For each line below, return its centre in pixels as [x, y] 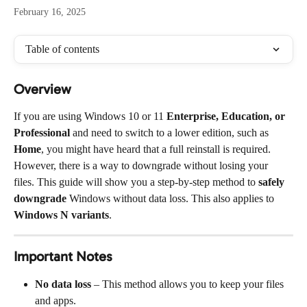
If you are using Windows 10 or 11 [90, 116]
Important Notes [63, 256]
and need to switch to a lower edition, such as [171, 133]
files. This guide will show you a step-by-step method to [136, 182]
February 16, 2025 [50, 12]
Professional [42, 133]
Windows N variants [61, 215]
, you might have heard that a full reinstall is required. [157, 149]
